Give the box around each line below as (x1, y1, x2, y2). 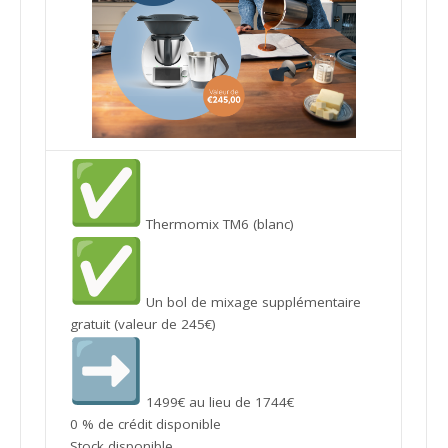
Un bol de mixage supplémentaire (142, 293, 362, 312)
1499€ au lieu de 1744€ (142, 393, 295, 412)
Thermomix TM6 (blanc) (142, 215, 295, 234)
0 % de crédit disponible (70, 415, 222, 434)
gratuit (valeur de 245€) (70, 315, 217, 334)
